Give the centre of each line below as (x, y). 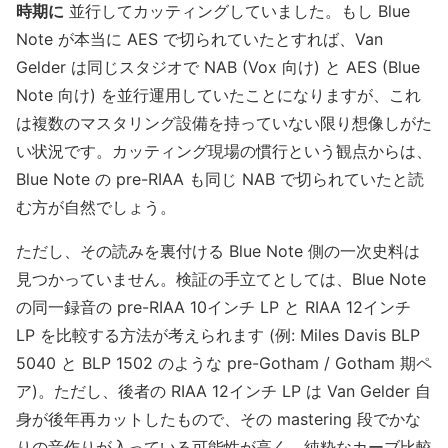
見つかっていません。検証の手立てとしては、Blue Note (221, 278)
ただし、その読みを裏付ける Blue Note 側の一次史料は (218, 250)
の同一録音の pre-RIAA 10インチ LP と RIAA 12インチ (213, 306)
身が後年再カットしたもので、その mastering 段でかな (218, 418)
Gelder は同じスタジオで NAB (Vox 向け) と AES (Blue (218, 66)
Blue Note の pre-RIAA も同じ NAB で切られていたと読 (220, 178)
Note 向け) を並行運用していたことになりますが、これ (218, 94)
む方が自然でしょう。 (96, 206)
